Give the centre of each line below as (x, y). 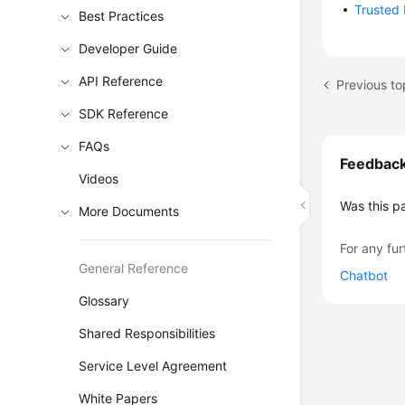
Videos (99, 179)
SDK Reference (124, 113)
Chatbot (364, 275)
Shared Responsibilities (147, 333)
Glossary (104, 301)
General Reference (134, 268)
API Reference (121, 81)
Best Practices (122, 16)
